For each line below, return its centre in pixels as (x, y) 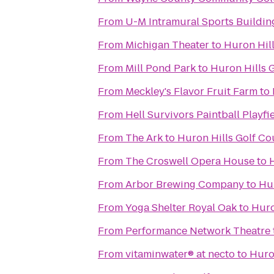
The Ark (144, 138)
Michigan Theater (167, 45)
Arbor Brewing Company (185, 184)
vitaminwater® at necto (180, 254)
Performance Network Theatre (198, 231)
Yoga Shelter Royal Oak (181, 208)
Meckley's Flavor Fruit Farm (191, 91)
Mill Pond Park (161, 68)
